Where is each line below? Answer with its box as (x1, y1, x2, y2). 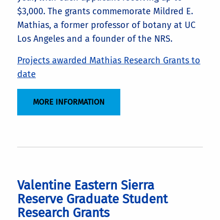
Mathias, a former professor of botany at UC (17, 19, 195, 30)
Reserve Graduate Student (17, 191, 167, 207)
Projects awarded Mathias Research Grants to (17, 55, 200, 66)
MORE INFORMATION (33, 97, 105, 107)
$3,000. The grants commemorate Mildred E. (17, 5, 193, 17)
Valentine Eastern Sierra (17, 177, 154, 193)
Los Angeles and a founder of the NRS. (17, 33, 172, 44)
